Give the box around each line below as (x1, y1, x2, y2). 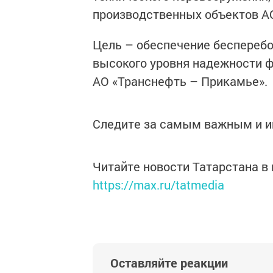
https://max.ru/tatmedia (93, 177, 224, 193)
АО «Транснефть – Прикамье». (93, 73, 268, 89)
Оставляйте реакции (110, 255, 228, 271)
